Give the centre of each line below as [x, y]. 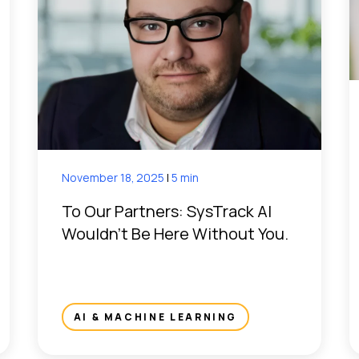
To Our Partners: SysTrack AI [166, 212]
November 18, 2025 [114, 178]
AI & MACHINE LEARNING [155, 317]
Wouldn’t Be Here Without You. [175, 234]
